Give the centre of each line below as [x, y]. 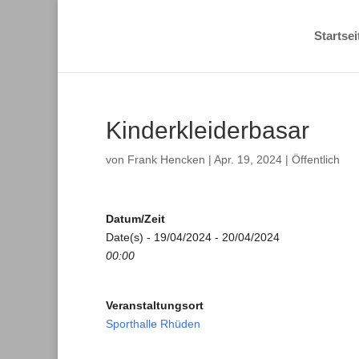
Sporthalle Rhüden [153, 324]
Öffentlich [316, 159]
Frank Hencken [166, 159]
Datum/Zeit [135, 219]
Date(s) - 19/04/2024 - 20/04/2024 [193, 237]
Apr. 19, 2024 [248, 159]
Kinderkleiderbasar [208, 130]
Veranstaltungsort [155, 305]
